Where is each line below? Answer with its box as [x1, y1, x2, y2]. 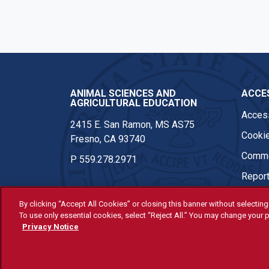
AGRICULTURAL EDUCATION [70, 97, 197, 109]
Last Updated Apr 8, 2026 [70, 232, 177, 244]
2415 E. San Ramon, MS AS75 [70, 118, 195, 130]
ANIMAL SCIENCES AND [70, 87, 176, 99]
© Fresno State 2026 [70, 218, 159, 230]
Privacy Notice [22, 222, 79, 231]
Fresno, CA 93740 [70, 133, 145, 145]
